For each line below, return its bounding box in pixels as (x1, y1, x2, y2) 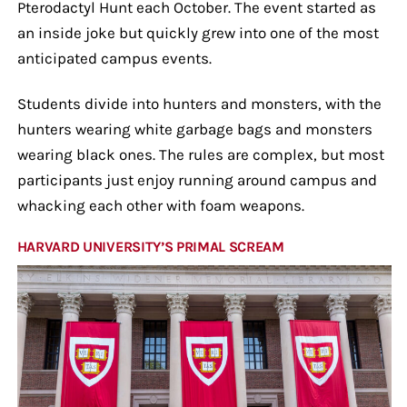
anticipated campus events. (16, 48, 212, 67)
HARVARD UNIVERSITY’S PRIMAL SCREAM (16, 237, 284, 255)
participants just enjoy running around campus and (16, 170, 377, 189)
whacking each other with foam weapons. (16, 195, 304, 214)
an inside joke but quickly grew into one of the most (16, 23, 379, 42)
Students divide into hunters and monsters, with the (16, 94, 382, 113)
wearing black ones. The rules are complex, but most (16, 144, 384, 164)
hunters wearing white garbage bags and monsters (16, 119, 372, 138)
